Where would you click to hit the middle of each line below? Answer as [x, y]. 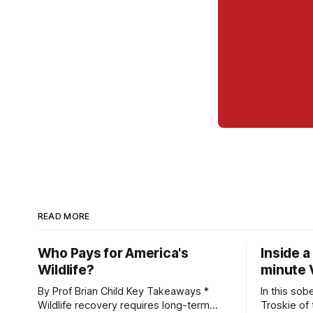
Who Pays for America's [113, 253]
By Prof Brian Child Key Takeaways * [82, 291]
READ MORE [64, 216]
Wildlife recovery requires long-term [123, 305]
